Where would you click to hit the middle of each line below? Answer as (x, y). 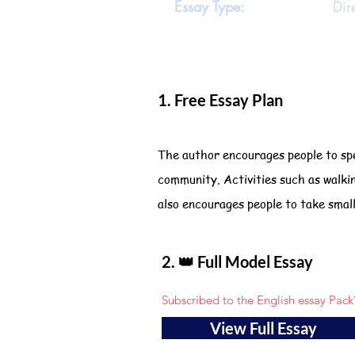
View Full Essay (263, 328)
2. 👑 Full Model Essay (237, 261)
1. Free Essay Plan (220, 100)
